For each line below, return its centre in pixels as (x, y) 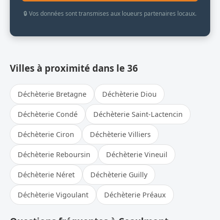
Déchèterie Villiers (120, 135)
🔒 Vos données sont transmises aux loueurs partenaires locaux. (110, 13)
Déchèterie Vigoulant (53, 195)
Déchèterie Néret (46, 175)
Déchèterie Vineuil (137, 155)
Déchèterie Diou (129, 94)
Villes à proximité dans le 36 (74, 68)
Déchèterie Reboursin (54, 155)
